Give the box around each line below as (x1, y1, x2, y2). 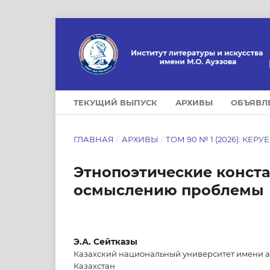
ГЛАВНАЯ (74, 134, 114, 144)
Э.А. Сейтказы (74, 236, 137, 247)
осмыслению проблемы (74, 181, 264, 199)
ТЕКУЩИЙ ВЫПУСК (74, 97, 157, 107)
